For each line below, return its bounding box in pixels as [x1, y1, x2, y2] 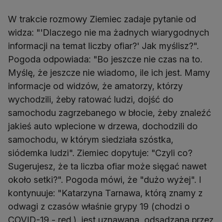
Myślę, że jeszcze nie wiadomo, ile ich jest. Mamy [8, 67, 210, 78]
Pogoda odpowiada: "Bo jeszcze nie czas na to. [8, 54, 202, 65]
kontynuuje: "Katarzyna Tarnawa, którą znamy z [8, 188, 203, 199]
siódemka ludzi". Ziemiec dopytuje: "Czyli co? [8, 148, 192, 159]
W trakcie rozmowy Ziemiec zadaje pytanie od [8, 14, 196, 25]
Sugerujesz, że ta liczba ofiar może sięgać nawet [8, 161, 207, 172]
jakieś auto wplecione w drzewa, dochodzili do [8, 121, 198, 132]
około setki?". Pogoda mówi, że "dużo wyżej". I [8, 174, 201, 185]
